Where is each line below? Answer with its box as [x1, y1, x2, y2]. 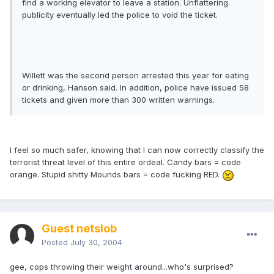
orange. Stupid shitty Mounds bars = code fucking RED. [10, 169, 222, 180]
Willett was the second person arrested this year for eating [22, 70, 249, 81]
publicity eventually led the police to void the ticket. [22, 10, 218, 20]
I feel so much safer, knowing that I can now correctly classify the [10, 145, 264, 155]
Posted [42, 237, 70, 248]
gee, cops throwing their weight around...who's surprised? [10, 262, 234, 272]
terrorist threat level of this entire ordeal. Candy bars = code [10, 157, 241, 168]
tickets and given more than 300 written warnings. [22, 95, 215, 105]
